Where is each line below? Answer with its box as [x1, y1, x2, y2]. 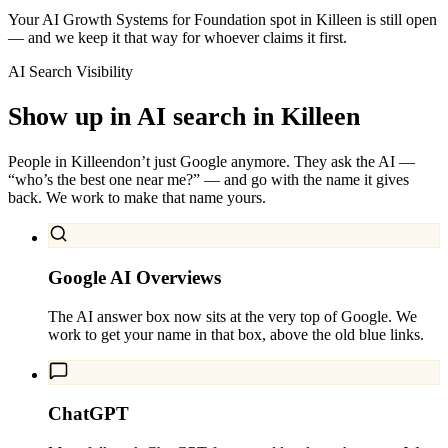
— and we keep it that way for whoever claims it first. [8, 28, 347, 46]
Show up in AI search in [8, 101, 274, 131]
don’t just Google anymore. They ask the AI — [117, 153, 415, 171]
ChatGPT [48, 403, 129, 425]
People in [8, 153, 71, 171]
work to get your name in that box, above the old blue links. [48, 325, 424, 343]
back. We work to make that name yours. [8, 189, 266, 207]
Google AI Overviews [48, 266, 221, 288]
